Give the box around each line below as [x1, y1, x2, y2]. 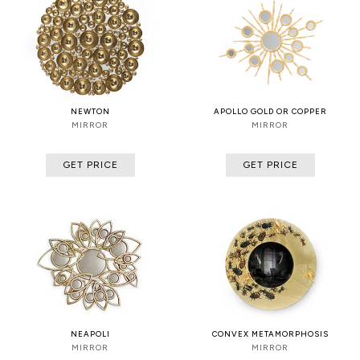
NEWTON [70, 107, 110, 117]
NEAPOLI [70, 329, 110, 339]
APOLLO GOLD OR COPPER [213, 107, 327, 117]
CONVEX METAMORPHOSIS [211, 329, 329, 339]
